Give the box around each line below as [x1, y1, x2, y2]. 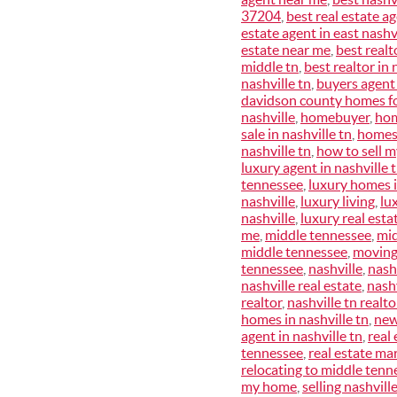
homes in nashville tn [241, 311, 369, 327]
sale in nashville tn [241, 126, 352, 142]
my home [241, 378, 297, 394]
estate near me [241, 42, 331, 58]
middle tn [241, 58, 299, 74]
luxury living [300, 193, 375, 209]
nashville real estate [241, 277, 362, 293]
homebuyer [300, 109, 370, 125]
